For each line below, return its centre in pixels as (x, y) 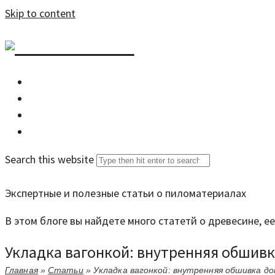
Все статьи (63, 99)
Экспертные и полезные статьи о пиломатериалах (126, 193)
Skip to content (40, 13)
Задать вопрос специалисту (102, 115)
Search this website (49, 159)
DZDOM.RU (75, 45)
